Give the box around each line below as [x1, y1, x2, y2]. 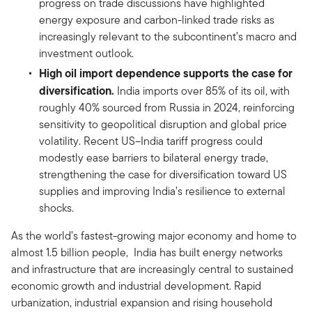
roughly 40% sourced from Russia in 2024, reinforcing [39, 99, 295, 116]
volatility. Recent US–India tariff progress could [39, 132, 263, 149]
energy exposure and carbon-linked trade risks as [39, 11, 274, 28]
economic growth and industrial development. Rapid [11, 277, 261, 294]
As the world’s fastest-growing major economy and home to [11, 227, 297, 244]
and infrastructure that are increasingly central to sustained [11, 260, 293, 277]
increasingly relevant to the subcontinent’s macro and [39, 28, 297, 45]
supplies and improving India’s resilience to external [39, 182, 286, 199]
